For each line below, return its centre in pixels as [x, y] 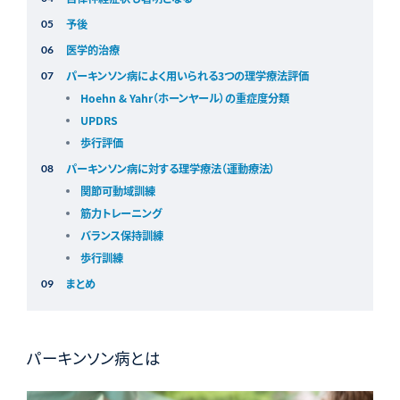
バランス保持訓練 [121, 236]
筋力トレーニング [121, 214]
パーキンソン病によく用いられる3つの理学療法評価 [187, 76]
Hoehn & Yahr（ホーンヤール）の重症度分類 [184, 99]
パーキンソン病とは [93, 358]
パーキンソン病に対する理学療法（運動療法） [170, 169]
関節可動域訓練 [117, 192]
